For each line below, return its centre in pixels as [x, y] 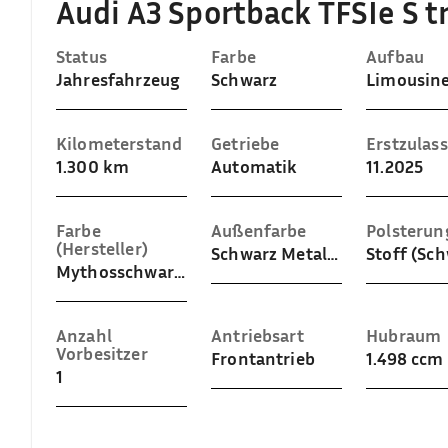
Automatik [254, 166]
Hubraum [404, 335]
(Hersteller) [102, 248]
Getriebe [245, 143]
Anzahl [84, 335]
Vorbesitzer [102, 353]
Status [81, 56]
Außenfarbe [259, 230]
